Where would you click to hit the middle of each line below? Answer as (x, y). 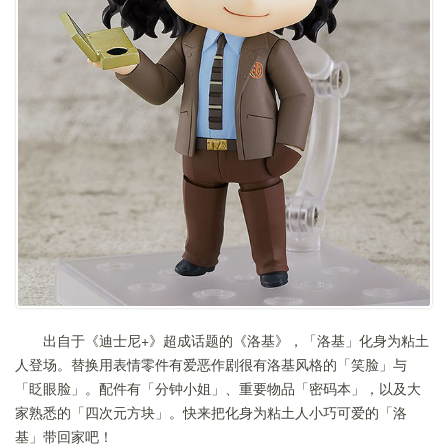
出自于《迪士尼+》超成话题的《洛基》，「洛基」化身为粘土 (236, 340)
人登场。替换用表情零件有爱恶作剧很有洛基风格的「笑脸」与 (211, 364)
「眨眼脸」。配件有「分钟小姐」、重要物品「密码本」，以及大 (218, 388)
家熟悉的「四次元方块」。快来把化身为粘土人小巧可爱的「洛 (211, 412)
